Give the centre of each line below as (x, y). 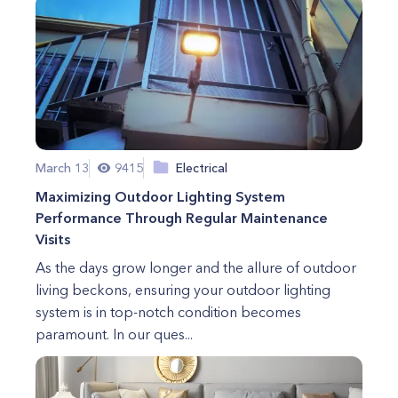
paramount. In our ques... (114, 334)
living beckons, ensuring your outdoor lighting (183, 290)
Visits (53, 239)
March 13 (62, 167)
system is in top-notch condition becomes (168, 312)
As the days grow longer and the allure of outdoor (196, 267)
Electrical (202, 167)
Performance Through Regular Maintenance (182, 218)
